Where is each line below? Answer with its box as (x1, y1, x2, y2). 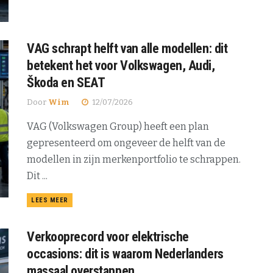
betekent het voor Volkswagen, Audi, (27, 58, 215, 74)
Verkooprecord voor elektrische (27, 229, 189, 245)
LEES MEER (31, 196, 68, 205)
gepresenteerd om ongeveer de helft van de (27, 137, 225, 149)
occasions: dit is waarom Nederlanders (27, 246, 224, 262)
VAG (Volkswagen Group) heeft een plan (27, 121, 209, 133)
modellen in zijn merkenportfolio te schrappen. (27, 154, 241, 166)
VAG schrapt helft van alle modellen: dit (27, 41, 228, 57)
